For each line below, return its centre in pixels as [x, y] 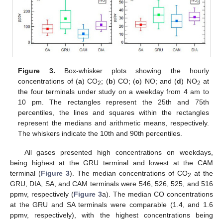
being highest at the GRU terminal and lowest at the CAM [111, 163]
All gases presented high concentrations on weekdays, [118, 153]
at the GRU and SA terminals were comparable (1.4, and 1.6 [111, 205]
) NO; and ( [158, 81]
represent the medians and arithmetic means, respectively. [113, 123]
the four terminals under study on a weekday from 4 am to [113, 92]
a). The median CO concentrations [158, 194]
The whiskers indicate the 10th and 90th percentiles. [100, 134]
